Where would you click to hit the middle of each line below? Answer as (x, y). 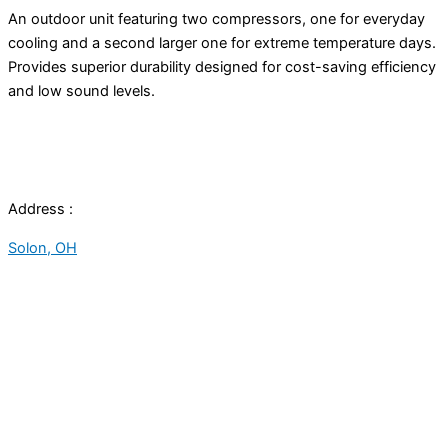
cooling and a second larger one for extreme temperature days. (222, 42)
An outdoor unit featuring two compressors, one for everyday (216, 18)
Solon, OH (42, 247)
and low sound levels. (81, 90)
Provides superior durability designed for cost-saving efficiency (222, 66)
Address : (40, 209)
